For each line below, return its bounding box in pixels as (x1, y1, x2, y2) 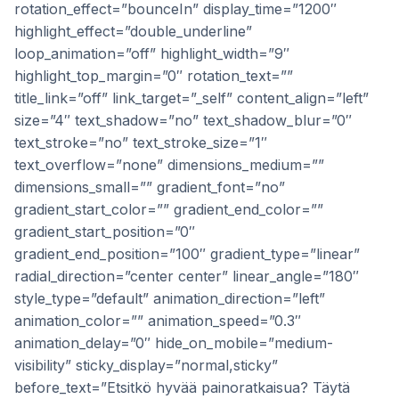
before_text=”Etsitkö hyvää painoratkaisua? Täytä (14, 379, 350, 396)
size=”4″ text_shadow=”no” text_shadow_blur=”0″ (14, 111, 352, 129)
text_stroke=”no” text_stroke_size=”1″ (14, 134, 267, 151)
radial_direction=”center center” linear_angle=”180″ (14, 267, 359, 285)
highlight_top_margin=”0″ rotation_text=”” (14, 67, 293, 85)
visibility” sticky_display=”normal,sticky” (14, 356, 278, 374)
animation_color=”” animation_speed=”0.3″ (14, 312, 301, 330)
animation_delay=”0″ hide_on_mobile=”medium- (14, 334, 333, 352)
